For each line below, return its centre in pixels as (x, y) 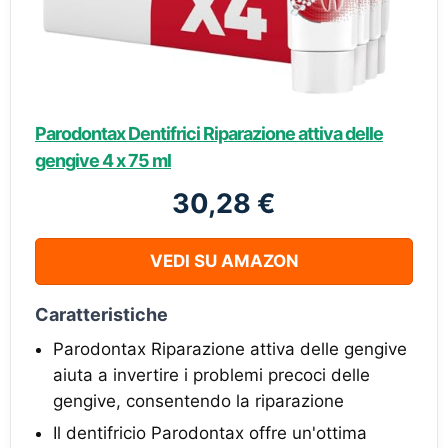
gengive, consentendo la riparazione (198, 400)
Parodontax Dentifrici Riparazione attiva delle (209, 133)
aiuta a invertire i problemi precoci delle (211, 374)
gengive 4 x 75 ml (103, 160)
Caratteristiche (101, 314)
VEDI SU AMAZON (224, 260)
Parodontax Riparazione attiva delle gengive (230, 348)
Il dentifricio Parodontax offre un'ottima (210, 432)
